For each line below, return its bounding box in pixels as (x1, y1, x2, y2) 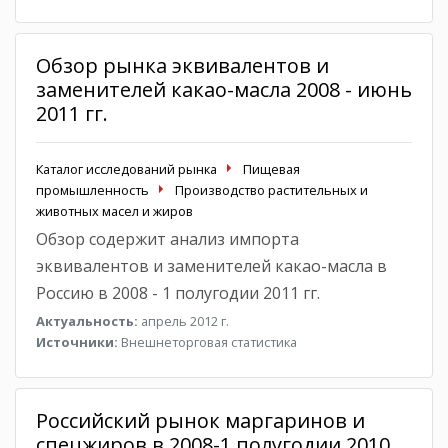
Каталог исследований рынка (36, 159, 217, 178)
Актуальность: (36, 311, 138, 330)
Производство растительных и (175, 180, 368, 199)
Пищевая (243, 159, 300, 178)
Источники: (36, 332, 118, 351)
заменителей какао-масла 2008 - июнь (36, 75, 412, 103)
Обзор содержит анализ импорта (36, 227, 299, 250)
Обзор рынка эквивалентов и (36, 51, 329, 79)
